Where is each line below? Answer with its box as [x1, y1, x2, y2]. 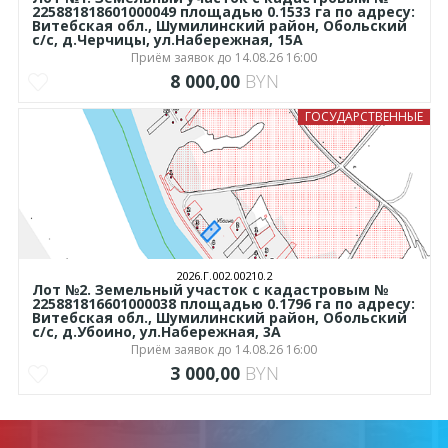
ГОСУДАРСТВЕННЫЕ [304, 108, 423, 126]
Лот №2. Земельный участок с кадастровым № [31, 280, 388, 300]
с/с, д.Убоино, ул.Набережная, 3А [31, 322, 281, 342]
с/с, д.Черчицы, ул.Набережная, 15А [31, 30, 303, 50]
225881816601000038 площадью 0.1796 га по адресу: [31, 294, 415, 314]
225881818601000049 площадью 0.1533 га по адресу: [31, 2, 415, 22]
